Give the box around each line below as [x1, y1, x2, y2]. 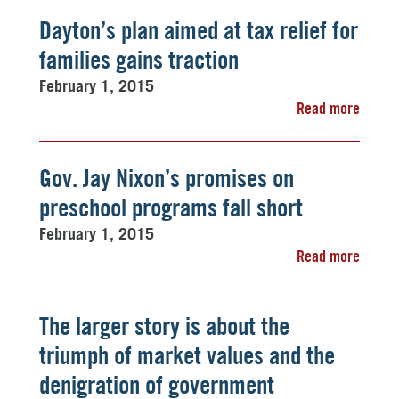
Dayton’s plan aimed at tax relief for [39, 15, 358, 45]
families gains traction [39, 45, 239, 75]
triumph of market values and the [39, 340, 335, 370]
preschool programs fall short [39, 192, 303, 223]
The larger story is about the [39, 311, 289, 341]
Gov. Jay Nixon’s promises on [39, 163, 294, 193]
